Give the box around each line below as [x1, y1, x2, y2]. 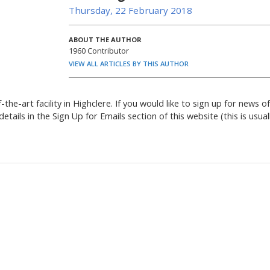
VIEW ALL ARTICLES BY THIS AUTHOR [69, 58, 189, 68]
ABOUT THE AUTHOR [69, 34, 142, 44]
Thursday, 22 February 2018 [69, 4, 192, 16]
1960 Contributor [69, 45, 129, 56]
